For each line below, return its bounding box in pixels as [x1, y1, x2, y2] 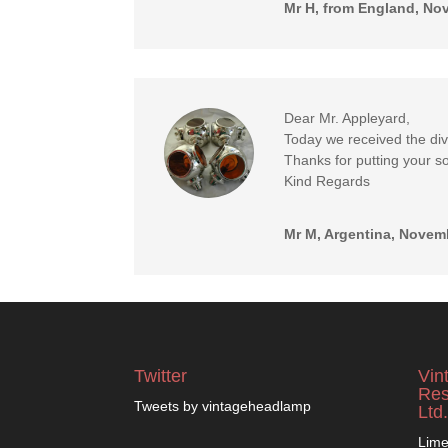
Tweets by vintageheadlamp [134, 397, 312, 414]
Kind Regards [284, 173, 371, 190]
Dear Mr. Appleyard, [284, 110, 411, 127]
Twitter [134, 365, 188, 386]
